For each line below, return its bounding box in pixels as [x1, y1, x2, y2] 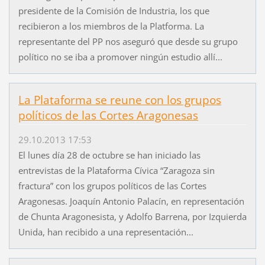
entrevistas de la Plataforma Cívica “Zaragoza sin [18, 164, 215, 176]
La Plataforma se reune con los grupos [18, 92, 221, 108]
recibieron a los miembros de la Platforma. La [18, 20, 204, 33]
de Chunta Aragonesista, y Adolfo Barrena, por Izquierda [18, 210, 247, 222]
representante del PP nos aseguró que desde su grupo [18, 35, 238, 48]
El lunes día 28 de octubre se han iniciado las [18, 148, 201, 161]
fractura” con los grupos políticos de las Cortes [18, 179, 206, 192]
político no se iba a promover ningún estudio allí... [18, 51, 222, 63]
